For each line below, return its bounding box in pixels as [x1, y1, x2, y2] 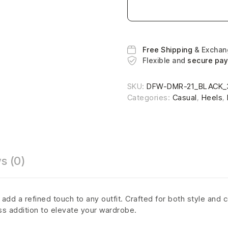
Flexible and [142, 56, 188, 65]
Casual [172, 93, 197, 103]
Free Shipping [142, 45, 194, 54]
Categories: [127, 93, 173, 103]
